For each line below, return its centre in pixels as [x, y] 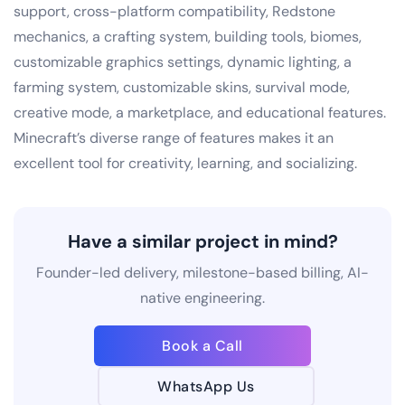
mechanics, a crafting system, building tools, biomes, [188, 36]
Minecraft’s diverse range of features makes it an [174, 137]
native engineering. [202, 297]
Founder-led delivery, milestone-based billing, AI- [202, 272]
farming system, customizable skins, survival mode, [182, 87]
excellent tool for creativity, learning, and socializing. [185, 163]
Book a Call [202, 345]
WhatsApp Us [206, 386]
